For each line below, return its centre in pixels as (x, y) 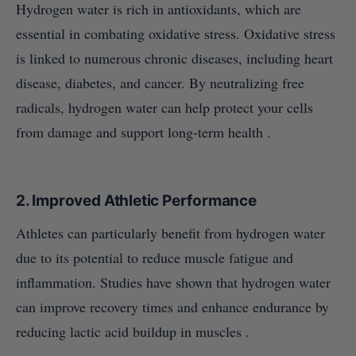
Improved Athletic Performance (144, 201)
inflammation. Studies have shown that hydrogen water (173, 282)
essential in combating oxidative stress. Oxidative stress (176, 34)
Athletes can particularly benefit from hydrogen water (170, 233)
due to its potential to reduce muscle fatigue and (155, 258)
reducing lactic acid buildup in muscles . (133, 332)
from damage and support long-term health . (143, 132)
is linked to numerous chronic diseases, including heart (174, 58)
